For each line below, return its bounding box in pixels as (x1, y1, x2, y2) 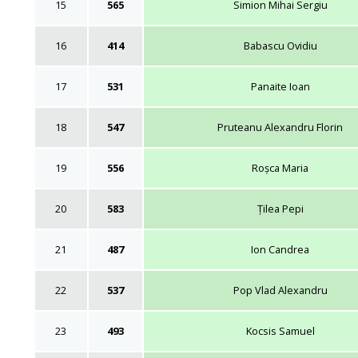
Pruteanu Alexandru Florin (217, 119, 343, 134)
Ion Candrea (251, 241, 309, 257)
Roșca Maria (252, 160, 308, 175)
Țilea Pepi (257, 201, 304, 216)
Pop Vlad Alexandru (233, 282, 328, 297)
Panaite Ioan (250, 78, 310, 93)
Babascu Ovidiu (243, 38, 317, 53)
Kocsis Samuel (245, 323, 315, 338)
